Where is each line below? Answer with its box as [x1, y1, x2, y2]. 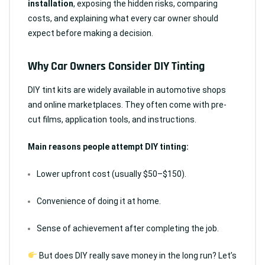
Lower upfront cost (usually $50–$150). [37, 169, 186, 179]
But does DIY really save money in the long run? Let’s [37, 251, 237, 260]
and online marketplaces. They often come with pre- [28, 100, 227, 109]
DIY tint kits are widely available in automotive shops [28, 85, 226, 95]
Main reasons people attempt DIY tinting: [28, 142, 189, 151]
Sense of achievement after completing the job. [37, 224, 219, 233]
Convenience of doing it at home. [37, 196, 161, 206]
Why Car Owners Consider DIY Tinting [28, 59, 205, 74]
